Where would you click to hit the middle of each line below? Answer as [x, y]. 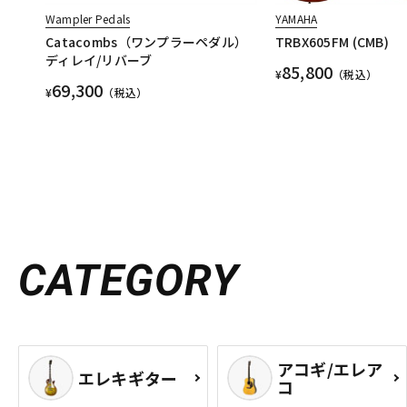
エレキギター [128, 378]
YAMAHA [296, 19]
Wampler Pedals [88, 19]
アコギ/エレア [330, 369]
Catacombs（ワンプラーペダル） [147, 42]
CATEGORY [129, 281]
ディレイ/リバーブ [99, 60]
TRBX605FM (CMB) [332, 42]
